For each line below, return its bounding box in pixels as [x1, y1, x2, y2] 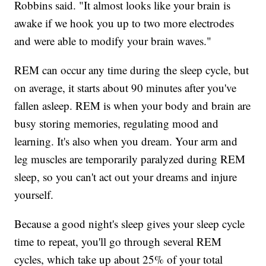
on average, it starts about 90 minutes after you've [14, 80, 237, 96]
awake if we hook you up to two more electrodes [14, 15, 235, 31]
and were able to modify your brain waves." [14, 33, 212, 49]
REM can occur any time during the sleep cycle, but [14, 62, 249, 78]
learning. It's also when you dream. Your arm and [14, 134, 238, 149]
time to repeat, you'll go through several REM [14, 234, 222, 249]
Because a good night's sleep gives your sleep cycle [14, 216, 245, 232]
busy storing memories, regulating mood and [14, 116, 219, 131]
